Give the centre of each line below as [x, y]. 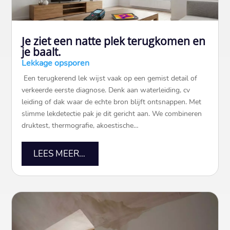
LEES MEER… [59, 154]
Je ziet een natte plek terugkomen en [114, 41]
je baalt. [42, 52]
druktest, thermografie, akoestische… [80, 125]
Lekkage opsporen [56, 63]
